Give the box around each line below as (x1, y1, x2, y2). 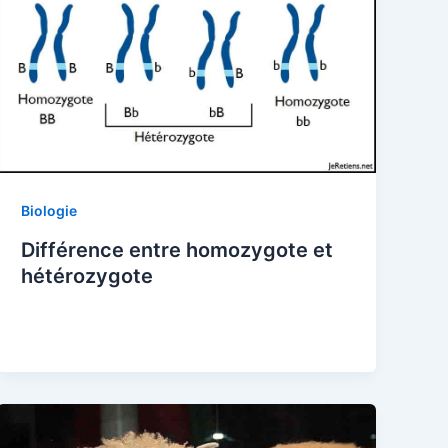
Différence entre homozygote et (21, 237, 334, 262)
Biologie (21, 202, 78, 220)
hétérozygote (21, 263, 154, 288)
